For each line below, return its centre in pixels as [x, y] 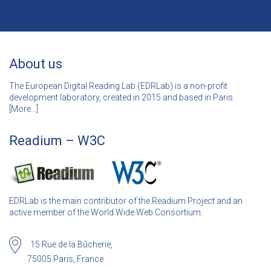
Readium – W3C [57, 141]
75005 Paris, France [56, 259]
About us [36, 64]
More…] [24, 109]
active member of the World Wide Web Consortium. [106, 213]
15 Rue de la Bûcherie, [71, 244]
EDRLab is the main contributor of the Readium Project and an [126, 201]
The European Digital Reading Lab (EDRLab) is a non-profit [118, 86]
